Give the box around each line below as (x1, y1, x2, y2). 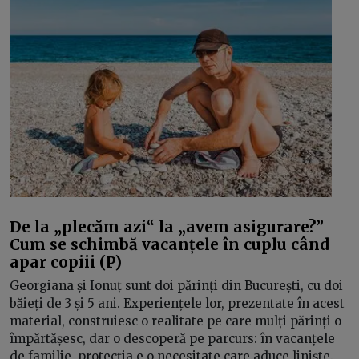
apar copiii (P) (10, 252, 122, 272)
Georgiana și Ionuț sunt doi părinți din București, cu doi (10, 278, 343, 293)
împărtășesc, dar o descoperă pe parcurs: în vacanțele (10, 331, 335, 346)
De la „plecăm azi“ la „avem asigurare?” (10, 216, 324, 236)
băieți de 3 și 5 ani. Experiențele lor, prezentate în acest (10, 296, 345, 311)
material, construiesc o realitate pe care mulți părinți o (10, 313, 341, 329)
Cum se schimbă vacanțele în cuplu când (10, 234, 329, 254)
